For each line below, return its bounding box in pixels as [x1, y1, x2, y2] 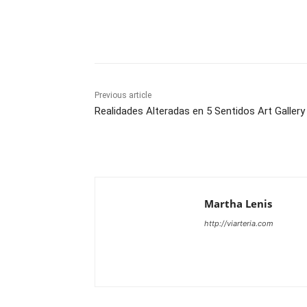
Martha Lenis [204, 197, 272, 211]
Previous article [95, 90, 151, 101]
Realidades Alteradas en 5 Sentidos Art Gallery [95, 105, 305, 118]
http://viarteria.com [204, 219, 273, 229]
